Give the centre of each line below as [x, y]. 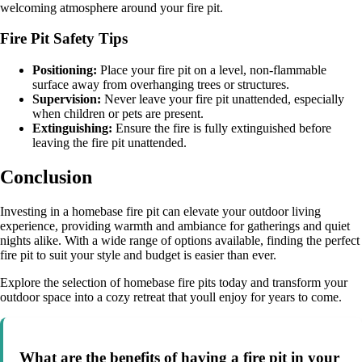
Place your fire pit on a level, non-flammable [212, 70]
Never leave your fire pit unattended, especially [223, 99]
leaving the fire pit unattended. [109, 143]
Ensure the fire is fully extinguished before [222, 128]
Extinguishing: [72, 128]
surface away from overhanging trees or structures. [161, 85]
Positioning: [65, 70]
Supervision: [67, 99]
